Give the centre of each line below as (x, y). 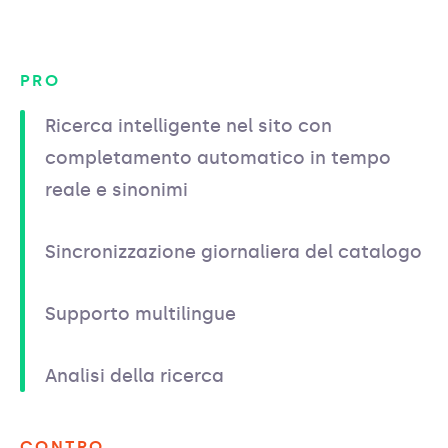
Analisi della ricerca (134, 376)
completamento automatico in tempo (218, 158)
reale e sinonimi (116, 190)
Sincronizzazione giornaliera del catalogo (233, 252)
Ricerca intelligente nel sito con (188, 126)
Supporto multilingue (140, 314)
